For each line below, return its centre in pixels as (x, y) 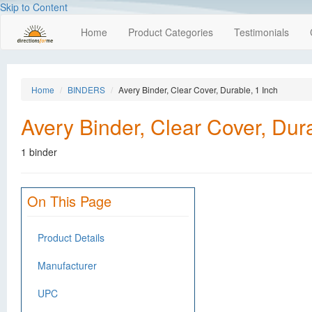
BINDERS (86, 89)
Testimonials (262, 32)
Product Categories (171, 32)
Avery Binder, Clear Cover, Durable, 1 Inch (198, 89)
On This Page (69, 201)
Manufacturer (67, 265)
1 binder (39, 152)
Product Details (71, 237)
